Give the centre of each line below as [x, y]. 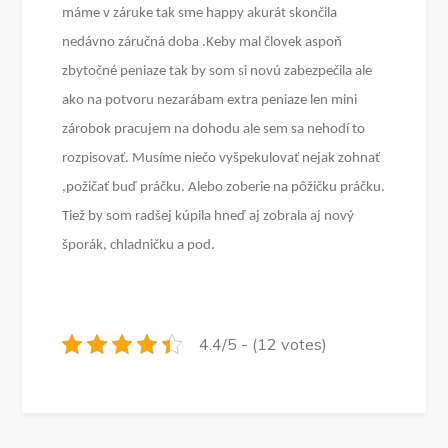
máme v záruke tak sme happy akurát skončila [200, 13]
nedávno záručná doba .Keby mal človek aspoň [202, 42]
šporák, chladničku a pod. [139, 245]
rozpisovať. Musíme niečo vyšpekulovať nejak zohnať [221, 158]
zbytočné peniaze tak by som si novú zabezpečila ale [217, 71]
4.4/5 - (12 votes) [263, 344]
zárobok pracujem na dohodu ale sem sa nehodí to [214, 129]
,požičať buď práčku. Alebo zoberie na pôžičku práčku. [224, 187]
